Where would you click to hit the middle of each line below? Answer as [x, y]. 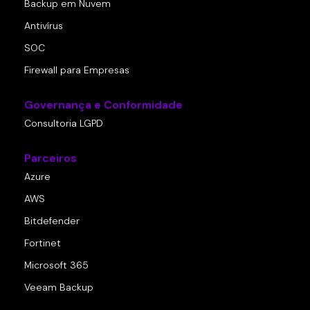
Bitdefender [52, 221]
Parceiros [51, 158]
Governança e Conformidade [103, 105]
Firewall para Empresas [77, 70]
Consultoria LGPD [64, 124]
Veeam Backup [59, 288]
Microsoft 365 [56, 265]
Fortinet [43, 243]
